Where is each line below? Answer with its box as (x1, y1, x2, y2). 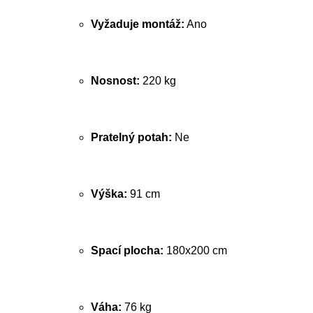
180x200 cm (163, 245, 227, 256)
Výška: (91, 188, 127, 200)
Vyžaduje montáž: (91, 18, 184, 30)
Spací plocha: (91, 245, 163, 256)
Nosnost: (91, 75, 140, 87)
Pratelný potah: (91, 131, 172, 143)
